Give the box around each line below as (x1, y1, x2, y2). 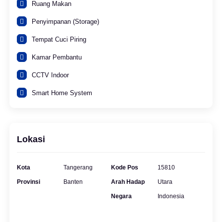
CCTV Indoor (32, 71, 69, 79)
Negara (111, 193, 132, 200)
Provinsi (17, 178, 40, 185)
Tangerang (63, 164, 93, 171)
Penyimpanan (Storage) (32, 18, 99, 25)
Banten (63, 178, 83, 185)
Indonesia (158, 193, 184, 200)
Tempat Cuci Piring (32, 36, 86, 43)
